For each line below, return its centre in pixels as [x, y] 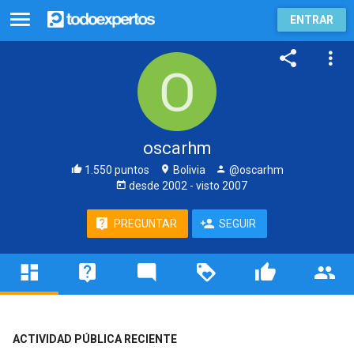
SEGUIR [237, 224]
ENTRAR [312, 20]
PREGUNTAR [145, 224]
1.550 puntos [115, 170]
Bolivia [188, 170]
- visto [204, 186]
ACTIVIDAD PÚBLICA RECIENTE [94, 339]
